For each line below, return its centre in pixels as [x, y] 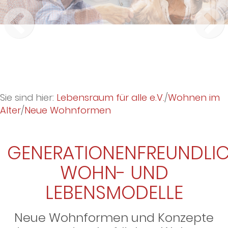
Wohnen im [194, 98]
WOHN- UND [114, 173]
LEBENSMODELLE [114, 193]
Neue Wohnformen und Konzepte [114, 218]
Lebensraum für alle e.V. [110, 98]
